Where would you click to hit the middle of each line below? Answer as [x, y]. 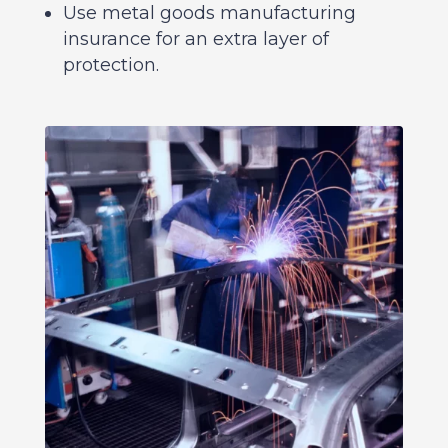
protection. [110, 65]
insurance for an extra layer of [195, 39]
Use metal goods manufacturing [209, 13]
